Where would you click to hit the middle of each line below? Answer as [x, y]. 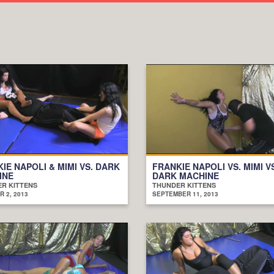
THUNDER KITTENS [184, 185]
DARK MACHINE [186, 175]
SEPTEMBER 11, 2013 [185, 194]
